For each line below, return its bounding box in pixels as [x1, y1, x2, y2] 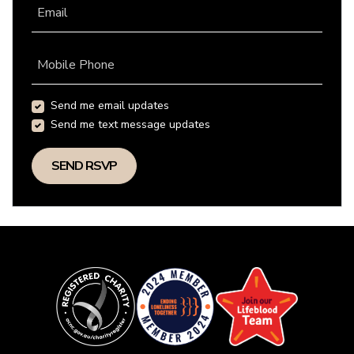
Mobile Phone [37, 56, 115, 74]
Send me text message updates [51, 117, 210, 133]
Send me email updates [51, 98, 169, 114]
